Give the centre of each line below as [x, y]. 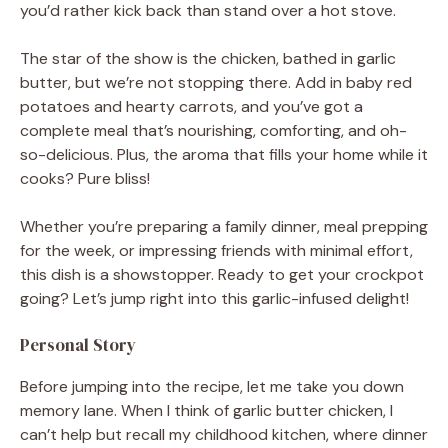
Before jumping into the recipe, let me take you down [212, 386]
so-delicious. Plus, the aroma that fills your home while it [224, 154]
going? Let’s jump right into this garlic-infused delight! [214, 298]
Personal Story [78, 344]
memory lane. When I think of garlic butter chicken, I [206, 410]
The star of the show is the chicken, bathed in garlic [208, 58]
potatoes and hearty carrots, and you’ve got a [191, 106]
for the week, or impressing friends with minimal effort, [216, 250]
